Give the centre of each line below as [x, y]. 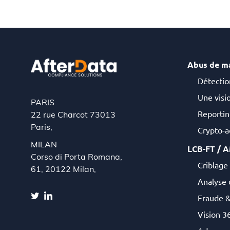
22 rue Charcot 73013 [73, 116]
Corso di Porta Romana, [76, 158]
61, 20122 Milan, [63, 170]
